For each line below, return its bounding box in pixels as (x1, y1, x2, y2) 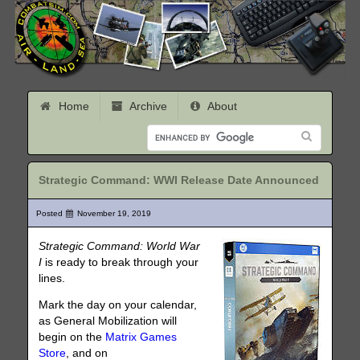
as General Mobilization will (39, 315, 178, 328)
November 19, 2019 (76, 208, 151, 218)
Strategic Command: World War (39, 239, 201, 252)
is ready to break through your (42, 256, 199, 268)
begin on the (39, 331, 106, 344)
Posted (35, 208, 65, 218)
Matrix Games (105, 331, 178, 344)
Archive (127, 100, 168, 113)
